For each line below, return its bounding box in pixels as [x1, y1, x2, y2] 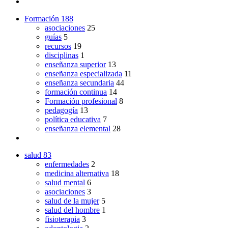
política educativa [45, 115, 101, 124]
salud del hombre [45, 205, 100, 214]
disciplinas [45, 50, 78, 60]
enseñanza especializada [45, 69, 122, 78]
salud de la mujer [45, 196, 99, 205]
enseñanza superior [45, 60, 106, 69]
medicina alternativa [45, 168, 109, 178]
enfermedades [45, 159, 89, 168]
